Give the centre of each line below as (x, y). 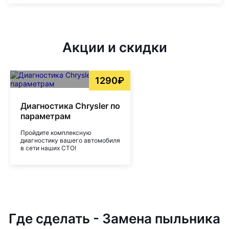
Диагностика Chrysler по (70, 106)
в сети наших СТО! (48, 148)
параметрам (45, 116)
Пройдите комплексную (56, 133)
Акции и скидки (114, 47)
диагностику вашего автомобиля (70, 140)
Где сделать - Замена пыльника (114, 219)
